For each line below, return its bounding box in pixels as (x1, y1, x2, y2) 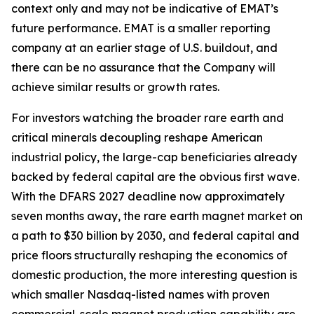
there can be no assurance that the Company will (11, 60, 275, 74)
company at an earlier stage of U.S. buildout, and (11, 40, 278, 55)
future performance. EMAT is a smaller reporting (11, 20, 271, 35)
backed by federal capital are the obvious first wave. (11, 169, 299, 184)
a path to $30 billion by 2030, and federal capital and (11, 228, 299, 243)
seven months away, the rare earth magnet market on (11, 208, 303, 223)
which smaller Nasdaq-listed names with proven (11, 287, 270, 301)
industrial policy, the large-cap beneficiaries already (11, 149, 297, 164)
